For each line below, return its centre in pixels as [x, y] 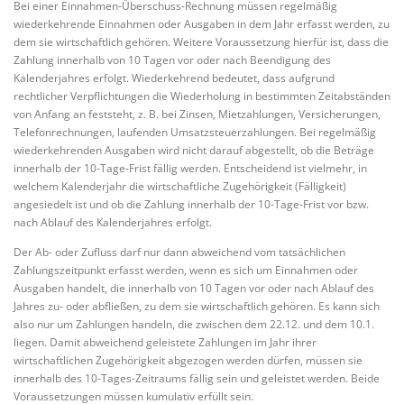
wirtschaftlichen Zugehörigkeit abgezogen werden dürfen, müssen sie [188, 361]
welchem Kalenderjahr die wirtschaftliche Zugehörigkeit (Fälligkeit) [180, 187]
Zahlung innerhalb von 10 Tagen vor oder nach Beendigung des [172, 60]
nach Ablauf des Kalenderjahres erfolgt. [113, 223]
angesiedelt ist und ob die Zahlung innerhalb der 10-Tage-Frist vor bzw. [191, 205]
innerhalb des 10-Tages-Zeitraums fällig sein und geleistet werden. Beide [197, 379]
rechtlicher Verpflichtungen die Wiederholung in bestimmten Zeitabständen [202, 96]
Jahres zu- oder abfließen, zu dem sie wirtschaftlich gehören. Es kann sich [197, 307]
